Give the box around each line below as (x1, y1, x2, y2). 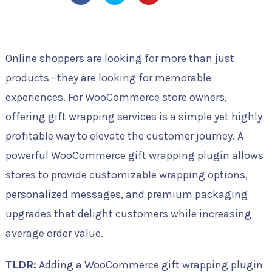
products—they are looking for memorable (5, 71, 211, 84)
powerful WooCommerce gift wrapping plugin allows (5, 149, 263, 162)
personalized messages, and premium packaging (5, 188, 248, 201)
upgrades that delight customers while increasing (5, 207, 251, 220)
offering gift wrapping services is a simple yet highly (5, 110, 262, 123)
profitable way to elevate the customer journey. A (5, 129, 243, 143)
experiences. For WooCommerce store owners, (5, 90, 227, 104)
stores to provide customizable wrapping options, (5, 168, 248, 182)
